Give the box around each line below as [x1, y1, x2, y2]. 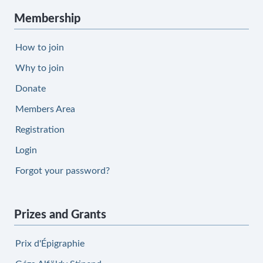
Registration [15, 125, 65, 134]
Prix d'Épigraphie [15, 239, 85, 248]
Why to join [15, 63, 64, 73]
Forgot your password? [15, 166, 110, 176]
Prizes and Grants [14, 209, 106, 221]
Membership [14, 13, 80, 25]
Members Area [15, 104, 75, 114]
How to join [15, 43, 64, 52]
